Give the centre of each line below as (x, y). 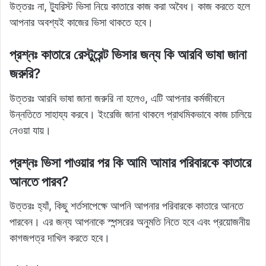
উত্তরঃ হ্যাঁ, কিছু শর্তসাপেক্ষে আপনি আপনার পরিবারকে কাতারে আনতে (126, 206)
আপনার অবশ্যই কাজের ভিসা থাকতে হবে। (81, 23)
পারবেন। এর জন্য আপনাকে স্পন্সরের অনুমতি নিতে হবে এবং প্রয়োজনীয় (130, 222)
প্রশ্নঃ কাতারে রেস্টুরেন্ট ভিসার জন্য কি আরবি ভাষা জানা (128, 55)
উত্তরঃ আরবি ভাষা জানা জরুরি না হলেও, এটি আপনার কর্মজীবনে (117, 98)
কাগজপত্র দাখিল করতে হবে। (60, 238)
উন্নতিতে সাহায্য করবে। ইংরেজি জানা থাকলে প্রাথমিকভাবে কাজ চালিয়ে (131, 114)
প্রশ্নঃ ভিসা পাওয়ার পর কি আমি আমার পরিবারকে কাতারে (130, 162)
